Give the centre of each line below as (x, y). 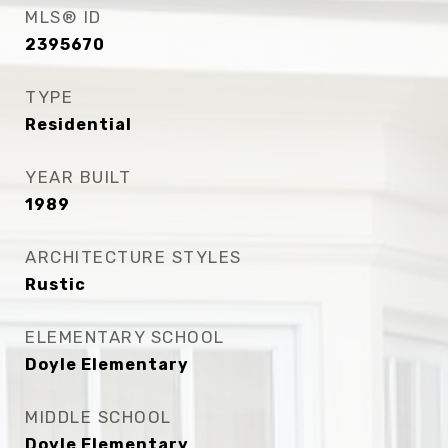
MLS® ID (63, 17)
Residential (78, 124)
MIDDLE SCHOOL (98, 417)
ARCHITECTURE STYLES (133, 257)
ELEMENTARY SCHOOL (125, 337)
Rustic (55, 284)
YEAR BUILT (78, 177)
